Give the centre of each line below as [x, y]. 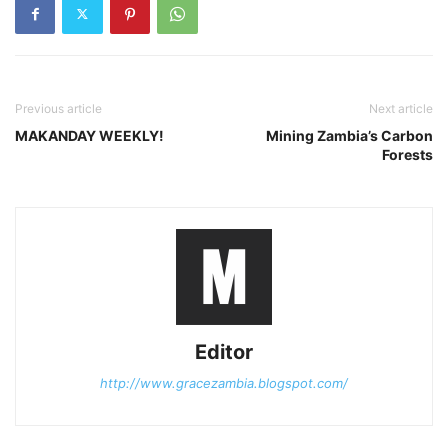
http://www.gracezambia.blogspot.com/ [224, 382]
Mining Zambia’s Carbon [349, 135]
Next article [401, 108]
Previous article [58, 108]
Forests [407, 154]
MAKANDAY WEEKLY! [89, 135]
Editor [224, 351]
